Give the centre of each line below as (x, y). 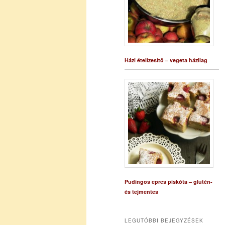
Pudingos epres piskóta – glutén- (168, 181)
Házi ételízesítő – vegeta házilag (166, 60)
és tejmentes (141, 191)
